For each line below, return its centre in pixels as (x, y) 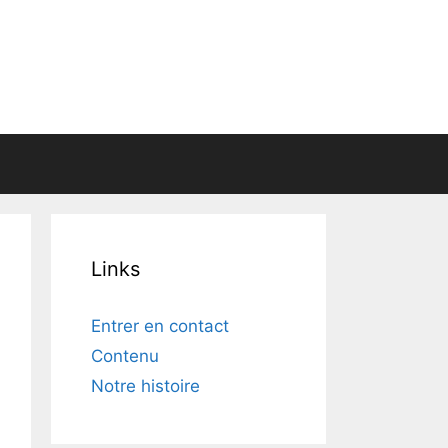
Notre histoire (145, 386)
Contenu (125, 356)
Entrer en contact (160, 326)
